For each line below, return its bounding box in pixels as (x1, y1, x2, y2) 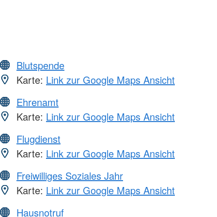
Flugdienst (16, 131, 61, 146)
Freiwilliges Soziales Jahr (16, 168, 123, 183)
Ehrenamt (16, 94, 59, 109)
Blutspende (16, 58, 64, 72)
